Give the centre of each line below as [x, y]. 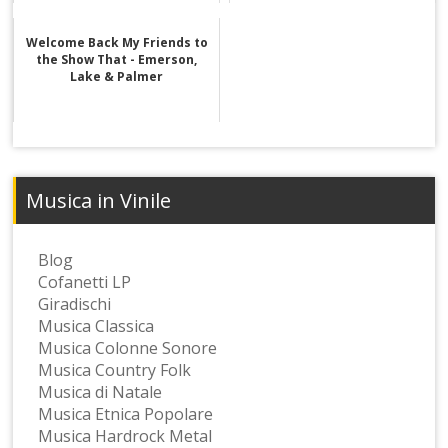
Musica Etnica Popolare [126, 413]
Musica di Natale [100, 391]
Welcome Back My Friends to [116, 42]
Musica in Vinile [99, 200]
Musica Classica [96, 325]
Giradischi [75, 303]
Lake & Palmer [117, 76]
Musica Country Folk [115, 369]
